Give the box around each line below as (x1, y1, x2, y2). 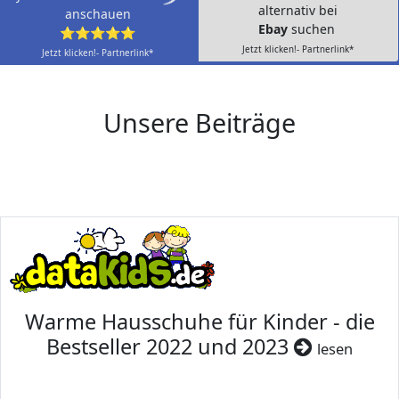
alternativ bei (258, 2, 338, 20)
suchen (290, 20, 338, 38)
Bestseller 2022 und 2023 (46, 332, 294, 362)
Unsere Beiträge (103, 105, 296, 141)
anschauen (64, 5, 131, 23)
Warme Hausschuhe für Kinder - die (24, 307, 375, 337)
